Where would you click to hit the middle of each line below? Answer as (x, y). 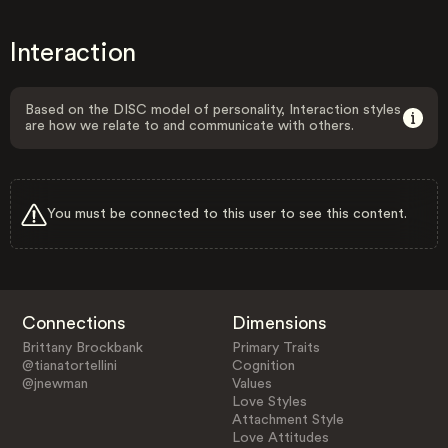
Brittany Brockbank (82, 347)
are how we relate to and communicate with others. (189, 126)
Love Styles (270, 401)
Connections (73, 322)
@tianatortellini (69, 365)
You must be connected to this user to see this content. (227, 213)
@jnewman (54, 383)
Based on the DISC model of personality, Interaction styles (213, 110)
